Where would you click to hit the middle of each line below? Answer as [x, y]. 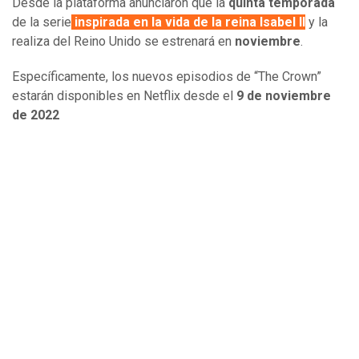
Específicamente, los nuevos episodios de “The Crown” [167, 77]
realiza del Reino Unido [78, 42]
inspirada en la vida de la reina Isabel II [188, 22]
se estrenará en [190, 42]
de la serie [42, 22]
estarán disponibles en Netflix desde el [124, 96]
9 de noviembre [284, 96]
